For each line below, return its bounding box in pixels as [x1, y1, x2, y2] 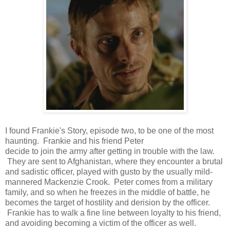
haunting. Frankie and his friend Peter [5, 136, 144, 145]
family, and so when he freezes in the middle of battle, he [5, 187, 210, 197]
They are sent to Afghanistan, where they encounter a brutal [5, 157, 223, 166]
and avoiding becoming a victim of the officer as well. [5, 218, 196, 227]
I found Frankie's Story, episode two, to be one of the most [5, 126, 214, 135]
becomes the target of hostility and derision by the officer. [5, 198, 210, 207]
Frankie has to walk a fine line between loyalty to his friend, [5, 208, 221, 217]
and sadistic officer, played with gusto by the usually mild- [5, 167, 213, 176]
